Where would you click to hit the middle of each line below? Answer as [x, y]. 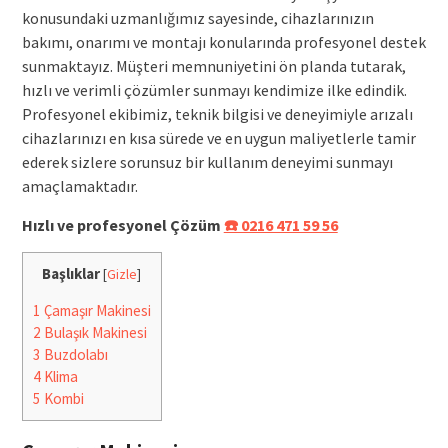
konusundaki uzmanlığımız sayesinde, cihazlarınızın [197, 17]
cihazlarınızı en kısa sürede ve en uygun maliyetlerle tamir [218, 137]
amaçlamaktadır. [79, 185]
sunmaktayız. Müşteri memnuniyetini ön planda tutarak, [213, 65]
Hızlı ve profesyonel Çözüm [122, 224]
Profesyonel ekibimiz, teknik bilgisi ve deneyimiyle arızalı [217, 113]
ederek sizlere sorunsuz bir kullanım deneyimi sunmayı [207, 161]
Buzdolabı [74, 354]
